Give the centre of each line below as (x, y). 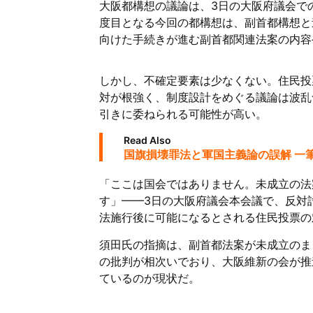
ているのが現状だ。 (150, 278)
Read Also (147, 140)
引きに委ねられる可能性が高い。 (183, 114)
